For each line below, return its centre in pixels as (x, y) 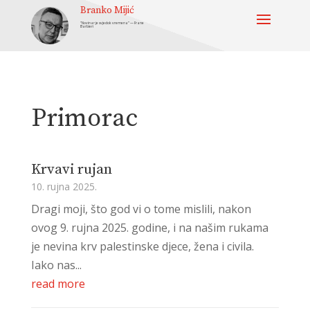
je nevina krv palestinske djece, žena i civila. (142, 246)
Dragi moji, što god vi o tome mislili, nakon (141, 209)
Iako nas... (56, 265)
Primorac (84, 118)
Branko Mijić (108, 10)
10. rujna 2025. (64, 186)
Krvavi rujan (71, 169)
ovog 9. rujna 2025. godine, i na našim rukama (149, 227)
